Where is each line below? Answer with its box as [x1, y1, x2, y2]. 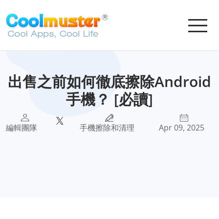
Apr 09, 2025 [158, 122, 204, 133]
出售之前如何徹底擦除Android [8, 71, 211, 91]
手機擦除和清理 [80, 122, 135, 133]
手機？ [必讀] [66, 89, 153, 109]
